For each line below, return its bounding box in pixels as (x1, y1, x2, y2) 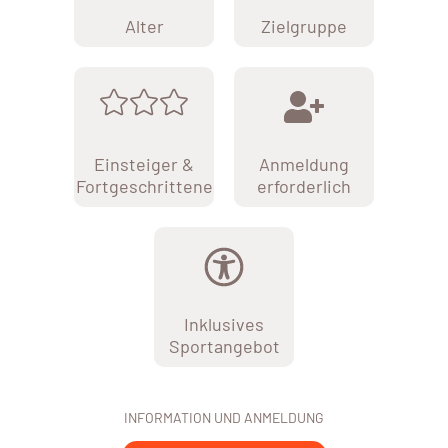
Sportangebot (168, 335, 280, 358)
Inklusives (184, 313, 264, 336)
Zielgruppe (261, 15, 347, 38)
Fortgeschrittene (75, 175, 213, 198)
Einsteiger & (94, 153, 194, 176)
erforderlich (257, 175, 351, 198)
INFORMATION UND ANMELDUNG (124, 409, 324, 427)
